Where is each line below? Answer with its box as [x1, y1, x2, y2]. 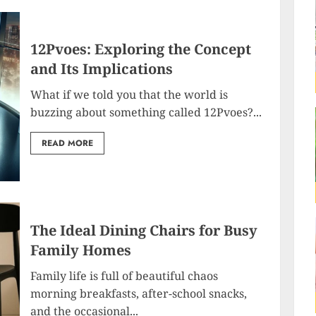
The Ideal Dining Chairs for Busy [30, 221, 258, 240]
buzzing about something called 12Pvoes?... [30, 104, 262, 120]
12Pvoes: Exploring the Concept [30, 39, 252, 59]
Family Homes [30, 241, 132, 260]
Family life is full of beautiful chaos [30, 268, 219, 284]
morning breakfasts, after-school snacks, [30, 286, 248, 301]
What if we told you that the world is [30, 86, 229, 102]
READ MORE [42, 136, 94, 150]
